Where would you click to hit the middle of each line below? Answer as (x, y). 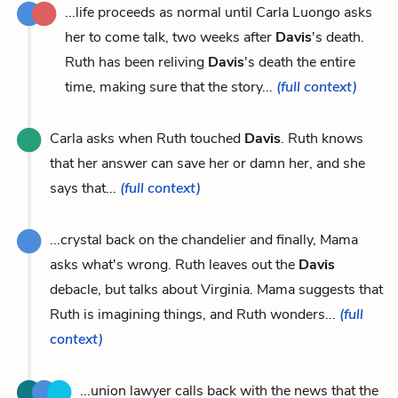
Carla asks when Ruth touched (147, 138)
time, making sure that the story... (171, 87)
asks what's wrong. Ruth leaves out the (174, 264)
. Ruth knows (322, 138)
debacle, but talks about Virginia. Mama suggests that (216, 289)
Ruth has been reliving (136, 62)
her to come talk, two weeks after (170, 37)
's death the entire (300, 62)
